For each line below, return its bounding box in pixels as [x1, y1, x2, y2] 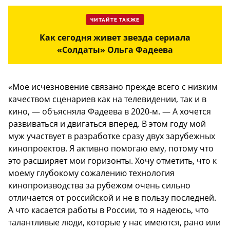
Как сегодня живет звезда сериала [40, 31, 190, 43]
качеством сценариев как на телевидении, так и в [8, 93, 206, 105]
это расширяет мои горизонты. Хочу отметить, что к [8, 155, 217, 166]
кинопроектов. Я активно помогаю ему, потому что [8, 142, 214, 154]
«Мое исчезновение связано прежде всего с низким [8, 81, 218, 92]
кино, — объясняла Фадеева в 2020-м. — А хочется [8, 105, 211, 117]
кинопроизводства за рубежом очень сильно [8, 179, 190, 191]
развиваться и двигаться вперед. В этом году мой [8, 118, 206, 129]
